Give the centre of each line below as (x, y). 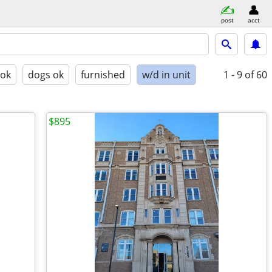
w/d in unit (166, 75)
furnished (103, 75)
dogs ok (46, 75)
